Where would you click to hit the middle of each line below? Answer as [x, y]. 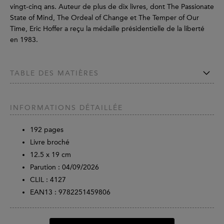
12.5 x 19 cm [50, 155]
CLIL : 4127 [48, 180]
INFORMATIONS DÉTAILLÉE [66, 108]
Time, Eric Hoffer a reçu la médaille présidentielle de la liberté [107, 29]
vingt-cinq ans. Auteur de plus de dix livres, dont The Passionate [112, 7]
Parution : [45, 167]
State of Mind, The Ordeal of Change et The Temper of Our [104, 18]
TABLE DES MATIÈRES [54, 73]
